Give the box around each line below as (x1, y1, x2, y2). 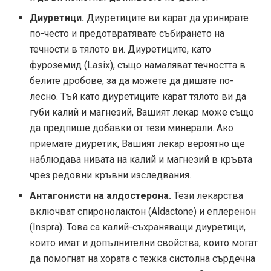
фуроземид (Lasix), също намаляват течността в (30, 59, 246, 71)
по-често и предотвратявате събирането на (30, 28, 225, 40)
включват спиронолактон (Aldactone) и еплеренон (30, 206, 256, 218)
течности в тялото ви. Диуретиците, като (30, 44, 212, 56)
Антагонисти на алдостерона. (30, 190, 172, 202)
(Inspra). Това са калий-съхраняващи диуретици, (30, 221, 246, 233)
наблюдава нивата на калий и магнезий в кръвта (30, 154, 253, 166)
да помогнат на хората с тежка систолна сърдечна (30, 253, 256, 265)
